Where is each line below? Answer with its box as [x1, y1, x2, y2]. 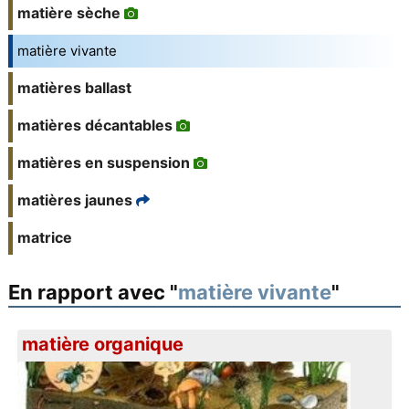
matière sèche [16, 4, 121, 23]
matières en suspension [16, 153, 190, 173]
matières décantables [16, 116, 173, 135]
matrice [16, 228, 72, 247]
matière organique [22, 333, 184, 356]
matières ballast [16, 79, 131, 98]
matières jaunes [16, 191, 132, 210]
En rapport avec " [7, 280, 178, 305]
